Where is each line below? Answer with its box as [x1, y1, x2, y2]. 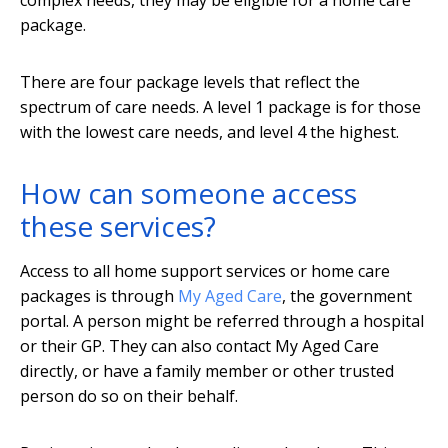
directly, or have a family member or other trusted [20, 360, 394, 383]
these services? [20, 207, 216, 246]
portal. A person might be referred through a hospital [20, 310, 424, 333]
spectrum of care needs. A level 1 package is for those [20, 96, 421, 119]
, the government [282, 285, 412, 308]
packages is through [20, 285, 178, 308]
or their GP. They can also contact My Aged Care [20, 335, 379, 358]
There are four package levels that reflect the [20, 71, 360, 94]
